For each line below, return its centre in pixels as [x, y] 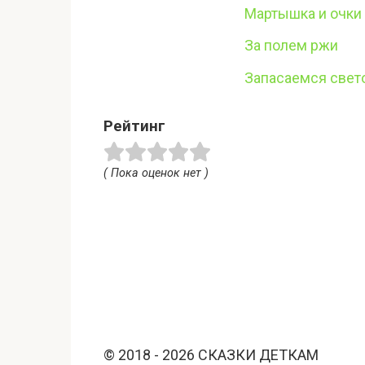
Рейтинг [134, 126]
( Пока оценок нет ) [156, 173]
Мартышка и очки [303, 13]
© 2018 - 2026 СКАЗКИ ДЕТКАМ [211, 354]
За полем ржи [291, 46]
